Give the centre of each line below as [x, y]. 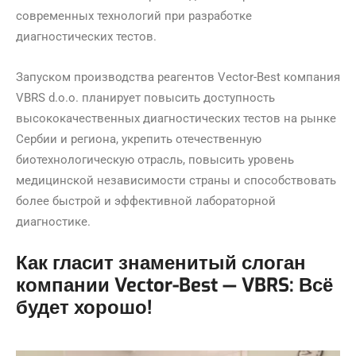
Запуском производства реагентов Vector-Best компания [178, 77]
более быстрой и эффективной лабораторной [146, 201]
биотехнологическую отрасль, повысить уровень [155, 159]
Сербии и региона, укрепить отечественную [139, 139]
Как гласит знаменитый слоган [161, 263]
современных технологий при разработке [134, 15]
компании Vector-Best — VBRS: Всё [174, 285]
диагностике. [53, 221]
